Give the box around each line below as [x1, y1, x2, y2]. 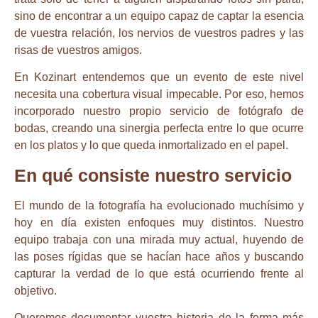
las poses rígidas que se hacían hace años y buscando [14, 250, 304, 263]
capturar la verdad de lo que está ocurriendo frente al [14, 267, 304, 280]
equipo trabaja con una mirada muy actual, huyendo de [14, 233, 304, 246]
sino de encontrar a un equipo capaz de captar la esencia [14, 9, 304, 22]
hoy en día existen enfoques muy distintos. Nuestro [14, 216, 304, 229]
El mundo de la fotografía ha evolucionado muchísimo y [14, 199, 304, 212]
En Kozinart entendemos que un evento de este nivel [14, 71, 304, 84]
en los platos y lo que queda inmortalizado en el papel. [14, 139, 291, 152]
